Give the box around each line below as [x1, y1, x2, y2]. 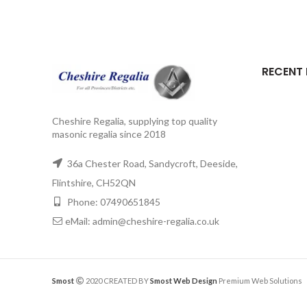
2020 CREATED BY [84, 275, 150, 285]
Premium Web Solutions [219, 275, 302, 285]
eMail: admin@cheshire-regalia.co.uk [65, 214, 219, 227]
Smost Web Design [150, 275, 219, 285]
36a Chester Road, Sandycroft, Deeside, [65, 157, 238, 169]
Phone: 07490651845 [65, 195, 160, 208]
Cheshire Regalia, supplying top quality [52, 114, 217, 127]
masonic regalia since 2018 [52, 127, 166, 140]
